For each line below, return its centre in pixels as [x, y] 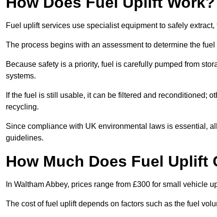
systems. [22, 76]
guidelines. [25, 138]
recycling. [23, 107]
